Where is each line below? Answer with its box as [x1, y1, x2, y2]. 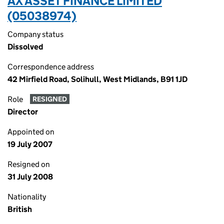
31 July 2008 [7, 172, 53, 181]
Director [7, 107, 38, 116]
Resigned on [7, 159, 50, 169]
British [7, 204, 32, 214]
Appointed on [7, 127, 54, 136]
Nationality [7, 192, 46, 201]
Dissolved [7, 42, 43, 51]
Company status [7, 29, 63, 39]
